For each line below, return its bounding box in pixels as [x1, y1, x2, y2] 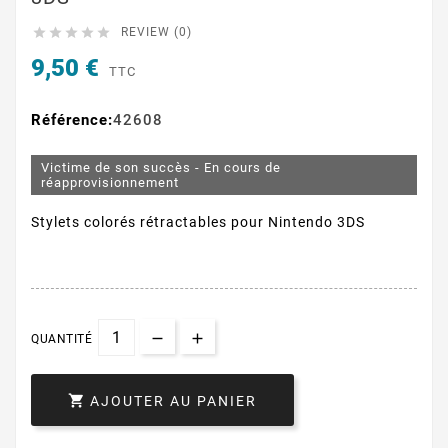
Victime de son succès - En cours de [41, 160, 281, 176]
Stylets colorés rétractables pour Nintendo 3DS [31, 214, 365, 231]
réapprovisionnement [41, 175, 179, 191]
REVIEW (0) [121, 25, 192, 39]
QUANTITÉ [31, 332, 92, 347]
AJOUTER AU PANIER [90, 393, 257, 410]
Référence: [31, 111, 113, 130]
